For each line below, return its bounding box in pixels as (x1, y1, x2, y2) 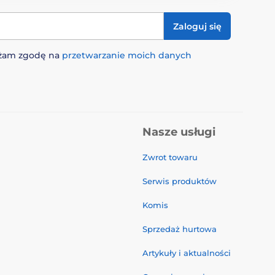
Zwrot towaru (142, 152, 198, 162)
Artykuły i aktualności (142, 248, 231, 258)
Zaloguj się (173, 20, 222, 32)
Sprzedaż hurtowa (142, 224, 217, 234)
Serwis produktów (142, 176, 217, 186)
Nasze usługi (142, 125, 215, 139)
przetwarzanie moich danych (62, 50, 192, 61)
